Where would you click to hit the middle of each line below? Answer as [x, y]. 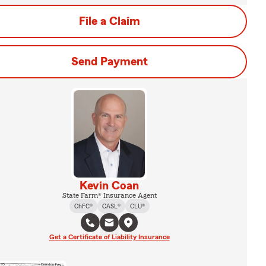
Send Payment [109, 62]
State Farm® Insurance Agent [109, 195]
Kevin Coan [109, 186]
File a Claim [109, 21]
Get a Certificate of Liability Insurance [109, 237]
